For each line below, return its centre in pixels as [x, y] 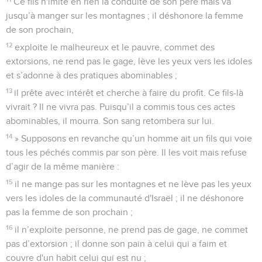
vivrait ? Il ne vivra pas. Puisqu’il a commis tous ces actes [120, 107]
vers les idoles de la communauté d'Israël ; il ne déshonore [125, 198]
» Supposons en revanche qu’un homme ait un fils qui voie [134, 138]
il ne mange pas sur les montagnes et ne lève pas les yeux [133, 184]
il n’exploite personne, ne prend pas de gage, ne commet [132, 230]
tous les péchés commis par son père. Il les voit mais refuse [126, 152]
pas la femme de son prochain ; [69, 212]
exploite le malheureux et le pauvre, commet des [115, 47]
